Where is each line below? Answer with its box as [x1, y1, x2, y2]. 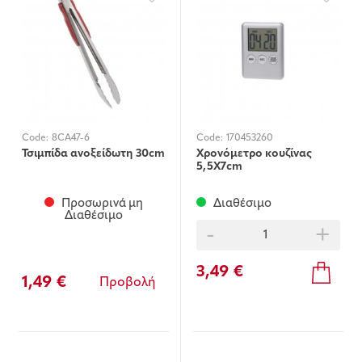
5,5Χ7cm [196, 161, 242, 174]
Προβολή [99, 276, 156, 290]
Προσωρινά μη [59, 198, 143, 211]
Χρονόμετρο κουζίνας [196, 148, 312, 161]
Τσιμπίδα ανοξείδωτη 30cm [22, 148, 165, 161]
